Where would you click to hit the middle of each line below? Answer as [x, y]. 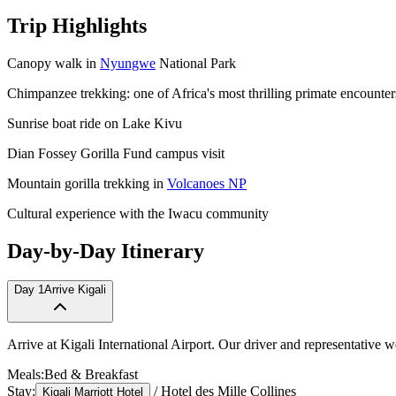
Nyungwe [128, 63]
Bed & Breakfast [91, 375]
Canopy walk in [53, 63]
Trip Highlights [77, 25]
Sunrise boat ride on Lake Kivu [95, 123]
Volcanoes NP [207, 183]
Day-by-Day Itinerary [106, 251]
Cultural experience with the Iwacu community [138, 213]
